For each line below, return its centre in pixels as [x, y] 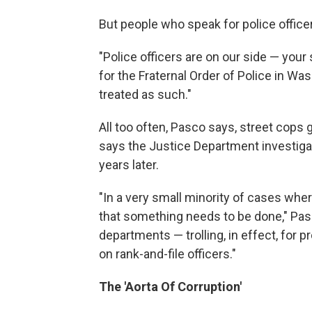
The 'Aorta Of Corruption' [170, 287]
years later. [129, 165]
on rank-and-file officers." [167, 254]
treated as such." [145, 95]
